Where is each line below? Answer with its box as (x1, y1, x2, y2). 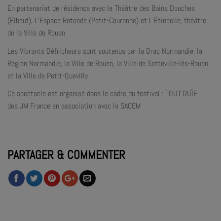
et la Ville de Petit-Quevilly (7, 70, 88, 81)
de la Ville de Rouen (7, 28, 65, 38)
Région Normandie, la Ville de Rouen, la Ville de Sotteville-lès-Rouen (7, 58, 208, 69)
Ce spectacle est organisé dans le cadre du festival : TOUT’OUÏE (7, 88, 197, 99)
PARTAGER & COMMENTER (7, 147, 125, 163)
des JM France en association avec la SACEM (7, 100, 141, 111)
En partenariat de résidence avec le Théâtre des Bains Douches (7, 3, 195, 14)
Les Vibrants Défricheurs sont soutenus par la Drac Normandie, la (7, 45, 202, 56)
